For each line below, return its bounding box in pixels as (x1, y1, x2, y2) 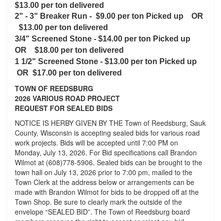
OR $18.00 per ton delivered (15, 46, 124, 54)
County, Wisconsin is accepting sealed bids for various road (15, 128, 200, 138)
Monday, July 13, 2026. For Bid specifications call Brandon (15, 147, 197, 157)
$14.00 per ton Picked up (98, 35, 196, 43)
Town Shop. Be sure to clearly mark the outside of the (15, 197, 182, 207)
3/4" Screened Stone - (15, 35, 98, 43)
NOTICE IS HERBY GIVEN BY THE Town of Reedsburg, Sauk (15, 118, 206, 128)
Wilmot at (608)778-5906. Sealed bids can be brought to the (15, 157, 202, 167)
